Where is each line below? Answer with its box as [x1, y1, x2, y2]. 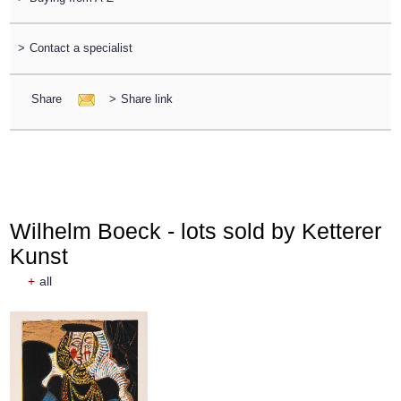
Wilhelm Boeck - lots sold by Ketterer [10, 218, 382, 243]
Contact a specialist [29, 41, 132, 55]
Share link [120, 91, 173, 106]
